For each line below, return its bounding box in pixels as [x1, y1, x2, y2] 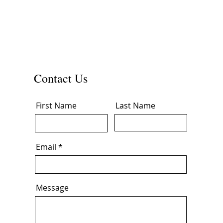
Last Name [115, 100, 155, 111]
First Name [35, 100, 77, 111]
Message [35, 182, 69, 193]
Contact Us [33, 70, 88, 86]
